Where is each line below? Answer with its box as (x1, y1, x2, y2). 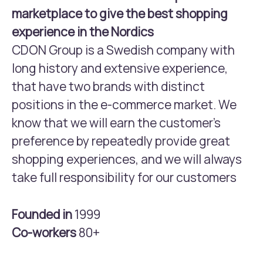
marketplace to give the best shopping (12, 5, 228, 22)
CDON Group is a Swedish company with (12, 42, 235, 58)
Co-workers (12, 224, 79, 241)
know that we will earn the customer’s (12, 114, 221, 131)
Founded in (12, 206, 75, 222)
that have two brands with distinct (12, 78, 205, 95)
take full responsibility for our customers (12, 169, 237, 186)
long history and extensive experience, (12, 60, 228, 76)
